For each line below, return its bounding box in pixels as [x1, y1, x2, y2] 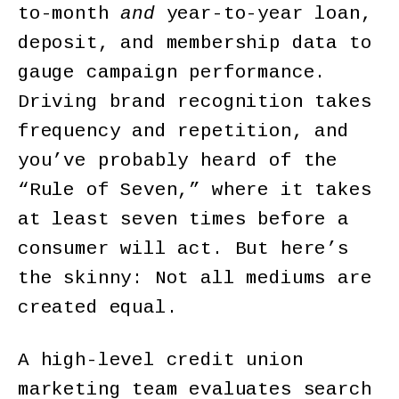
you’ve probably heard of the [18, 151, 338, 172]
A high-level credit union [18, 349, 304, 370]
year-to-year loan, [154, 4, 372, 25]
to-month [18, 4, 121, 25]
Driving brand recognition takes [18, 92, 372, 113]
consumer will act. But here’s [18, 239, 349, 260]
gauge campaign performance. [18, 62, 327, 84]
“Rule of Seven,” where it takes [18, 180, 372, 201]
